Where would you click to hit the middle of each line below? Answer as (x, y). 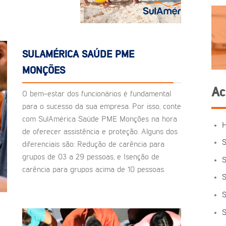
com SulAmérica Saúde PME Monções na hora (100, 120)
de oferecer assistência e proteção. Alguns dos (100, 132)
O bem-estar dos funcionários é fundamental (97, 95)
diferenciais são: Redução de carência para (93, 145)
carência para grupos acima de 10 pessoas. (94, 170)
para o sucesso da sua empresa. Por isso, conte (102, 107)
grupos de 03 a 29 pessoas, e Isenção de (91, 158)
